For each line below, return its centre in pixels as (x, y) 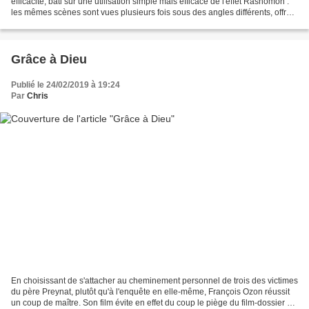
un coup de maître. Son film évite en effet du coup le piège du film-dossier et (152, 302)
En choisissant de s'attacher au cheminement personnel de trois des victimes (154, 280)
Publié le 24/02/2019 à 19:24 (66, 85)
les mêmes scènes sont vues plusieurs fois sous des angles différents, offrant (154, 13)
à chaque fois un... (45, 24)
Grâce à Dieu (49, 60)
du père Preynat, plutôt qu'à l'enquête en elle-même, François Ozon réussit (150, 291)
